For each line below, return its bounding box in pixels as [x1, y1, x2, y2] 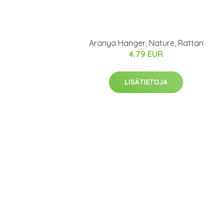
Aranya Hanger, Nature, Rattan [88, 38, 203, 48]
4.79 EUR [129, 49, 163, 59]
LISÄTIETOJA [124, 77, 167, 86]
